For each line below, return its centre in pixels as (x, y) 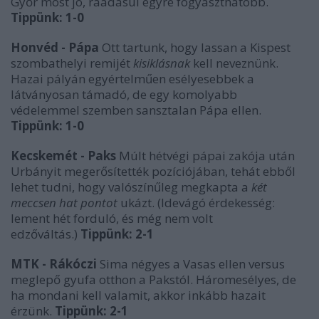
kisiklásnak (163, 63)
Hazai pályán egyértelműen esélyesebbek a (132, 79)
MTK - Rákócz (52, 264)
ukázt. (137, 203)
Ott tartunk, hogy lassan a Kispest (195, 47)
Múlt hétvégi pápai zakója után (205, 156)
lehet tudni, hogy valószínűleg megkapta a (131, 187)
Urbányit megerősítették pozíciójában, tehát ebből (153, 171)
